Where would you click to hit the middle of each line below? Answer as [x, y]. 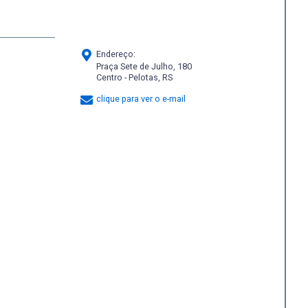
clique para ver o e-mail [141, 99]
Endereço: [115, 54]
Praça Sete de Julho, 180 [144, 66]
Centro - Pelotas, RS [134, 77]
